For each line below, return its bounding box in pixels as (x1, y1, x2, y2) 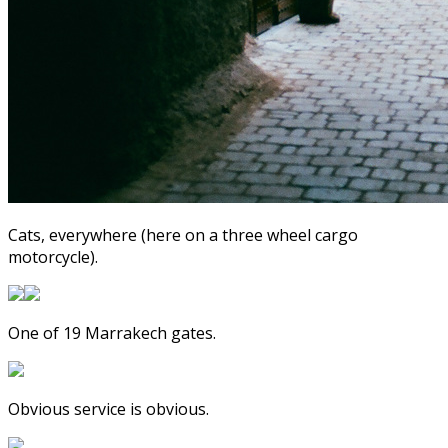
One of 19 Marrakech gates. (8, 322, 216, 345)
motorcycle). (8, 246, 98, 269)
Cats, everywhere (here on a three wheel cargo (8, 224, 358, 247)
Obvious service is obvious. (8, 398, 209, 421)
